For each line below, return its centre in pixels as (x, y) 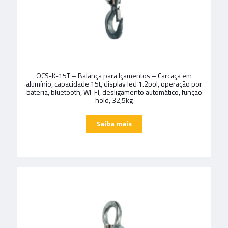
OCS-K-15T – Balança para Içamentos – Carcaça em (114, 76)
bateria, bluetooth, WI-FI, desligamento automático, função (114, 92)
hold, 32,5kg (114, 100)
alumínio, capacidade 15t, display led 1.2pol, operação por (114, 84)
